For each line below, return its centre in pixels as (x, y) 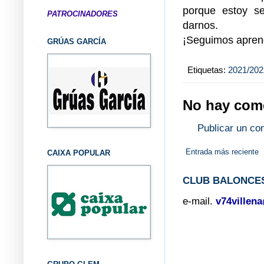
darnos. (200, 25)
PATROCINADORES (82, 14)
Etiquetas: (208, 70)
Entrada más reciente (222, 151)
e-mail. (198, 201)
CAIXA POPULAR (79, 153)
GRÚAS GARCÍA (77, 41)
